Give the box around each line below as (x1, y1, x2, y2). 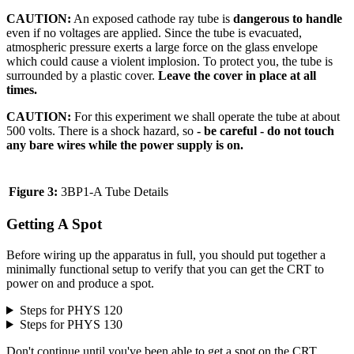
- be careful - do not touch (197, 123, 334, 137)
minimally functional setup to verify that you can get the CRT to (6, 262, 324, 276)
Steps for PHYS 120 (19, 303, 122, 317)
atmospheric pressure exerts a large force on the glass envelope (6, 40, 318, 54)
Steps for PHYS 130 (19, 317, 122, 331)
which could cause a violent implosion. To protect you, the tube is (6, 54, 333, 68)
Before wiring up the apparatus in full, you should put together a (6, 247, 326, 262)
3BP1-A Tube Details (58, 184, 168, 198)
